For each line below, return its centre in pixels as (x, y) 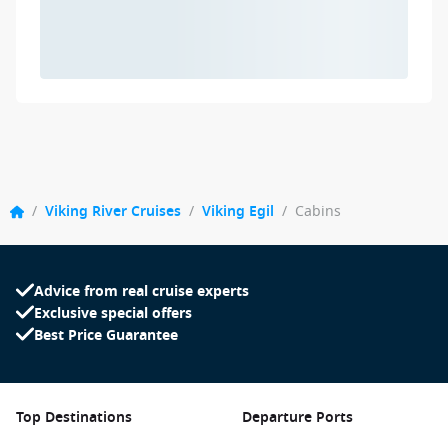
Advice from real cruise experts (141, 291)
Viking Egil (238, 211)
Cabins (318, 211)
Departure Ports (297, 417)
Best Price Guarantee (106, 335)
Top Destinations (74, 417)
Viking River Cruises (113, 211)
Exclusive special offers (113, 313)
